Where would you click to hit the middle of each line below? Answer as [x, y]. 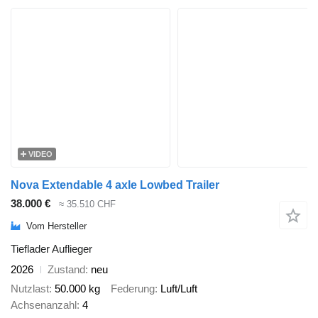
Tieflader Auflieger [51, 249]
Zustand [66, 270]
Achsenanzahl [44, 305]
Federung [133, 288]
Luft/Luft [179, 288]
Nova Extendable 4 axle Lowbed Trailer [115, 185]
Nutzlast [30, 288]
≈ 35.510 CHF [87, 204]
